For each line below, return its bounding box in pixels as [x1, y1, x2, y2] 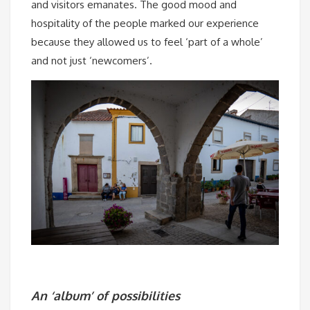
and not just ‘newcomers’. [31, 53, 152, 67]
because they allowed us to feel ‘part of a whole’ [31, 35, 263, 48]
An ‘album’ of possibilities [31, 287, 180, 303]
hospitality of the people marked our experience [31, 16, 259, 30]
